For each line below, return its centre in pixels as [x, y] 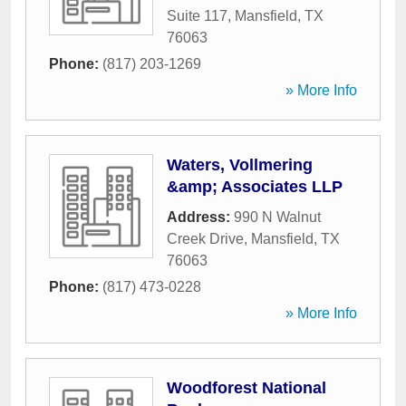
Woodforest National [246, 388]
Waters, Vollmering [240, 165]
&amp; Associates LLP [255, 187]
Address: [200, 217]
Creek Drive [205, 239]
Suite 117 [197, 16]
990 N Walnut [277, 217]
